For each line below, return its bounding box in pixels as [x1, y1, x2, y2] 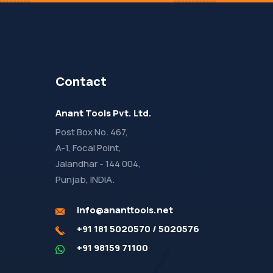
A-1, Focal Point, [55, 141, 121, 154]
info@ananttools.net [77, 204, 173, 216]
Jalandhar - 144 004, [55, 157, 141, 170]
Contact [55, 73, 107, 90]
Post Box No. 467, [55, 126, 128, 138]
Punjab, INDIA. [55, 173, 115, 186]
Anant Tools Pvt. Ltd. [55, 107, 152, 119]
